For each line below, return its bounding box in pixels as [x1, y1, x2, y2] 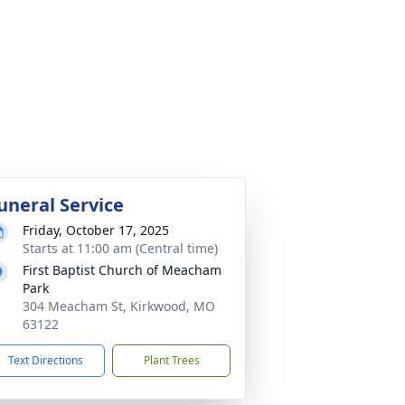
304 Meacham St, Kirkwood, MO [23, 297, 215, 315]
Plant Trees [143, 353, 200, 368]
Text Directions [8, 353, 83, 368]
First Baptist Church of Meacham [23, 261, 221, 278]
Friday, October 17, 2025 [23, 221, 169, 239]
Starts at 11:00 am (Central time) [23, 240, 218, 257]
